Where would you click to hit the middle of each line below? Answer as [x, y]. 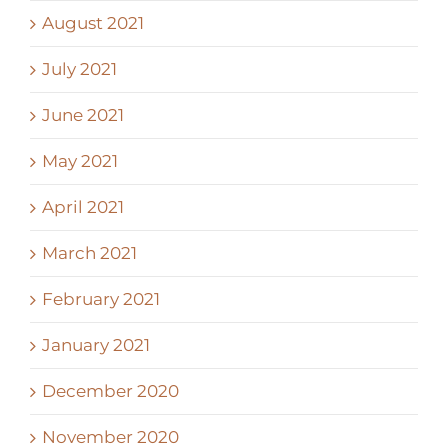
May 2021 [80, 160]
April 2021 [83, 206]
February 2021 [101, 298]
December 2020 [110, 390]
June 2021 [83, 114]
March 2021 [89, 252]
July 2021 [79, 68]
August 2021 [93, 22]
